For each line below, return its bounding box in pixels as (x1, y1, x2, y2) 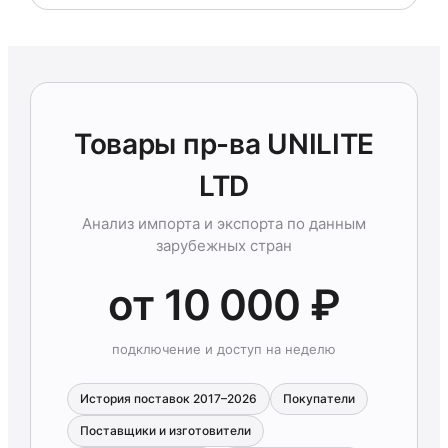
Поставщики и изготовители (80, 423, 251, 438)
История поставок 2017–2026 (80, 391, 257, 406)
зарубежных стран (156, 236, 292, 255)
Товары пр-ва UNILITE (73, 127, 375, 161)
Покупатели (283, 391, 355, 406)
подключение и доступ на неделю (112, 341, 336, 357)
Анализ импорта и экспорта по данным (82, 214, 366, 233)
